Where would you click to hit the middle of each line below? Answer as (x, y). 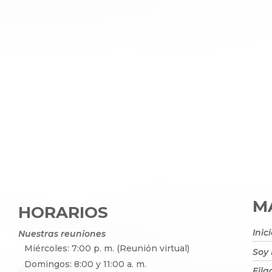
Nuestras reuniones (62, 234)
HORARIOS (63, 212)
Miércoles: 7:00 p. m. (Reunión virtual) (107, 248)
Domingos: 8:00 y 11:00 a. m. (87, 264)
